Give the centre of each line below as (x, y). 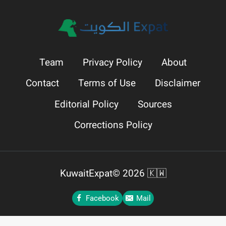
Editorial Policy (86, 104)
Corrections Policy (113, 125)
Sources (155, 104)
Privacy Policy (112, 62)
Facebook (103, 198)
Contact (42, 83)
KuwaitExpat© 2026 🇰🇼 (113, 173)
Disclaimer (178, 83)
